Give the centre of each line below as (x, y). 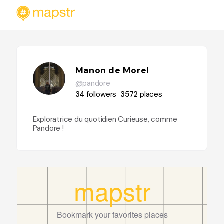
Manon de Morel (112, 70)
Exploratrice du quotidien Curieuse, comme (105, 119)
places (151, 94)
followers (102, 94)
